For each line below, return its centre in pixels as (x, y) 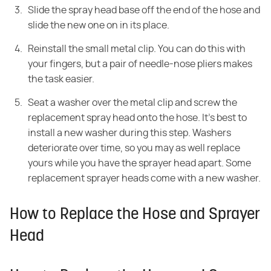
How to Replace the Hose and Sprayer (135, 215)
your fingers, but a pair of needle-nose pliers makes (140, 64)
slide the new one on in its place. (99, 26)
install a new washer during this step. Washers (129, 133)
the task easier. (61, 80)
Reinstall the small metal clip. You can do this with (137, 49)
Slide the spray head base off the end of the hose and (144, 11)
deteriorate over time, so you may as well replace (134, 149)
